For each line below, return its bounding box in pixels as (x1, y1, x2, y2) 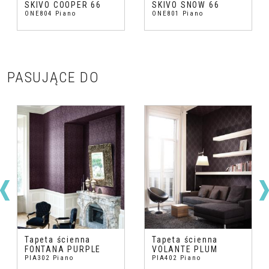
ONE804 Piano (25, 10, 76, 18)
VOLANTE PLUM (152, 244, 218, 255)
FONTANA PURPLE (25, 244, 101, 255)
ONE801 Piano (152, 10, 204, 18)
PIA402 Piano (152, 254, 201, 262)
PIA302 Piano (25, 254, 74, 262)
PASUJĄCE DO (7, 69, 100, 86)
